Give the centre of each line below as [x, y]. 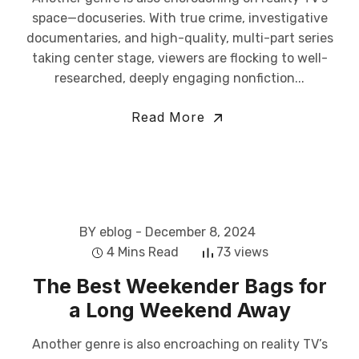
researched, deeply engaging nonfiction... [179, 78]
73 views [242, 252]
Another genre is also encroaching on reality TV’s [179, 344]
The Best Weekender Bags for [179, 286]
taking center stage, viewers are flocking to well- [179, 58]
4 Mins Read [142, 252]
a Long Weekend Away [179, 310]
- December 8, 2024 [196, 232]
